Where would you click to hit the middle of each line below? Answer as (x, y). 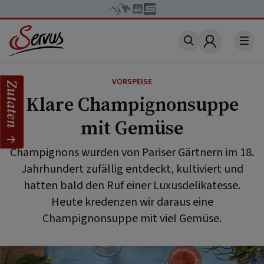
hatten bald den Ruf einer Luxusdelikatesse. (132, 186)
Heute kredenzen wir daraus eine (132, 202)
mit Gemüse (132, 128)
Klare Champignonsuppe (132, 104)
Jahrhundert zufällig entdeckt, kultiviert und (132, 169)
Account (228, 48)
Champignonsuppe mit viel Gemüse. (132, 219)
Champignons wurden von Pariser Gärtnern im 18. (132, 153)
